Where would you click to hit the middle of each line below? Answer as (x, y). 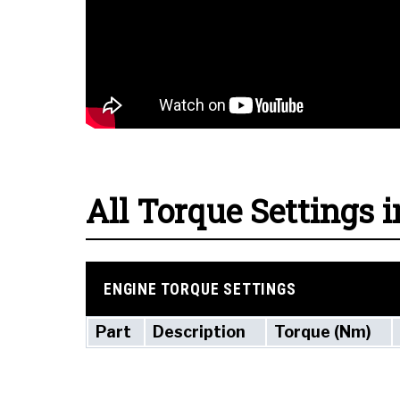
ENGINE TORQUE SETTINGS (200, 289)
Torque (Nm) (323, 331)
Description (199, 331)
